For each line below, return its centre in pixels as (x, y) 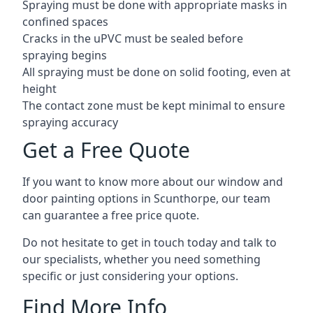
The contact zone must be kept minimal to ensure (154, 105)
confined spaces (65, 21)
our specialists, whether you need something (141, 259)
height (39, 88)
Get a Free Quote (106, 150)
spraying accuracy (70, 122)
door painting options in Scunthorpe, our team (146, 198)
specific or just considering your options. (130, 276)
